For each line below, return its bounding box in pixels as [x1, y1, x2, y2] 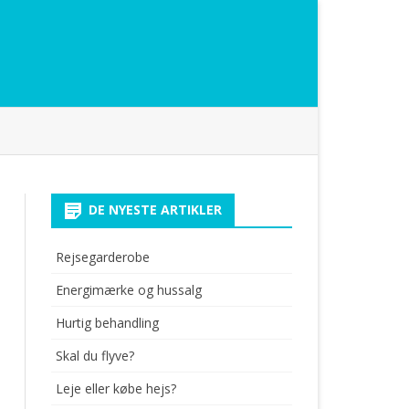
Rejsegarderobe [55, 248, 150, 266]
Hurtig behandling [55, 314, 159, 331]
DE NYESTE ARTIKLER [88, 201, 222, 218]
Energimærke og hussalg [55, 281, 202, 299]
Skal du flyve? [55, 347, 134, 364]
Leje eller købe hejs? [55, 380, 176, 397]
